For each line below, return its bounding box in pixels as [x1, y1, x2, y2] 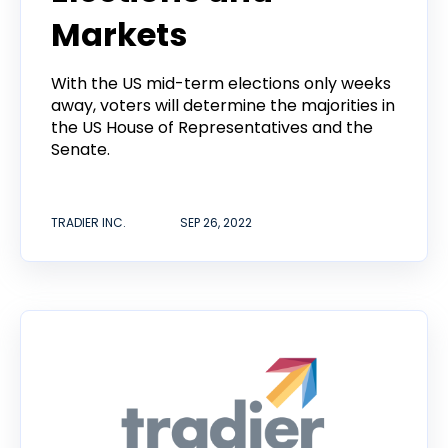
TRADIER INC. [51, 214, 126, 232]
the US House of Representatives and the [51, 115, 373, 139]
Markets [51, 11, 187, 57]
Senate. [51, 137, 110, 161]
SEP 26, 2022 [180, 214, 252, 232]
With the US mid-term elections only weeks [51, 71, 391, 95]
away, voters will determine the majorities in [51, 93, 395, 117]
